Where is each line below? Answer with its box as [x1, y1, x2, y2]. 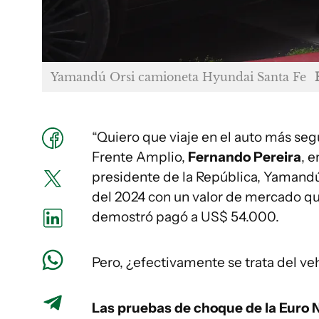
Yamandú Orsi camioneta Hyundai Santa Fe [51, 69, 306, 84]
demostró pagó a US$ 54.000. [92, 208, 279, 225]
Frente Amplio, [92, 148, 188, 165]
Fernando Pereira [188, 148, 301, 165]
